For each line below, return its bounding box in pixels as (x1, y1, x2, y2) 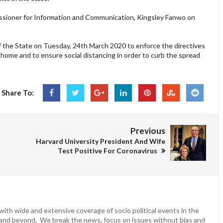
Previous (130, 125, 165, 136)
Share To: (1, 88, 34, 97)
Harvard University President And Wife (36, 136, 165, 145)
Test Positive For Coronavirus (58, 146, 159, 155)
